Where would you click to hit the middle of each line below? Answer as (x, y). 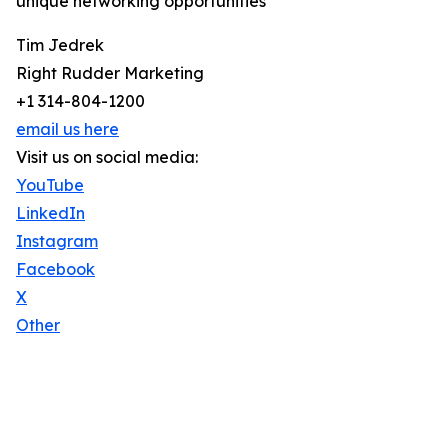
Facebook (55, 269)
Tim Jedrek (60, 45)
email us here (67, 129)
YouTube (50, 185)
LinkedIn (50, 213)
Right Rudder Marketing (110, 73)
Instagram (57, 241)
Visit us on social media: (107, 157)
